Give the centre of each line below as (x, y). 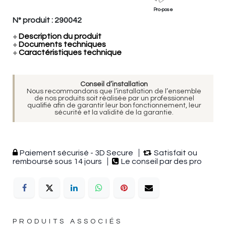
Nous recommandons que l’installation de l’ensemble (114, 92)
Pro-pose (163, 10)
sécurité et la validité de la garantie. (114, 113)
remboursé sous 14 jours (58, 162)
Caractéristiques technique (69, 53)
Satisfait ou (176, 153)
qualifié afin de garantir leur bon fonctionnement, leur (114, 106)
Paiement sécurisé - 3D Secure (77, 153)
